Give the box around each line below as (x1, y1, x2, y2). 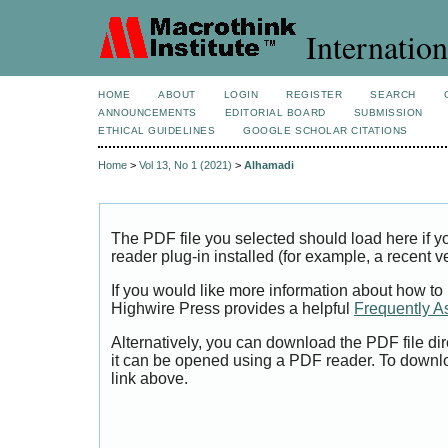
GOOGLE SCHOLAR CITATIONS (243, 125, 408, 136)
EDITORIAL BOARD (224, 107, 326, 118)
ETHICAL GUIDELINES (98, 125, 216, 136)
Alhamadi (244, 159, 294, 172)
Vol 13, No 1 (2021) (139, 159, 232, 172)
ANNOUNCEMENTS (98, 107, 197, 118)
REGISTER (286, 89, 343, 100)
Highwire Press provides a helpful (111, 300, 354, 318)
